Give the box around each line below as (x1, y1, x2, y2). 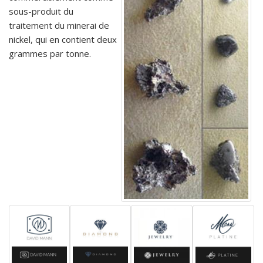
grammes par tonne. (9, 47, 91, 59)
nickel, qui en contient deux (9, 33, 117, 45)
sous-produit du (9, 5, 73, 17)
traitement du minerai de (9, 19, 109, 31)
